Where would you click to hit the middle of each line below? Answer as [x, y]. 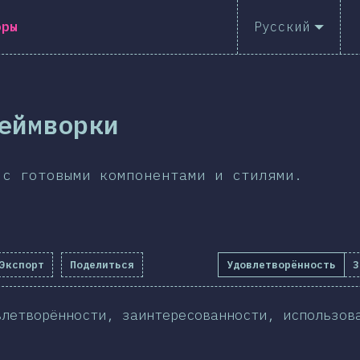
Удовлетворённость [281, 265]
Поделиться [102, 265]
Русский [282, 27]
